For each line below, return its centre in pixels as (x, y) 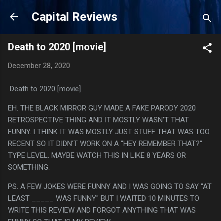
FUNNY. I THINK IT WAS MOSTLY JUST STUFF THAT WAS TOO (109, 131)
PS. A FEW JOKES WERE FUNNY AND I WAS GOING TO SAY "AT (110, 186)
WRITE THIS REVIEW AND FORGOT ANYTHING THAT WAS (102, 210)
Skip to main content (110, 12)
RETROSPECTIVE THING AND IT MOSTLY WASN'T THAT (98, 120)
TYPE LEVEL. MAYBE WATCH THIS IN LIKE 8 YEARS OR (97, 155)
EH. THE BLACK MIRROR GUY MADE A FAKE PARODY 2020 (102, 108)
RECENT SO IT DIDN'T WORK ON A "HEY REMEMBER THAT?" (105, 143)
